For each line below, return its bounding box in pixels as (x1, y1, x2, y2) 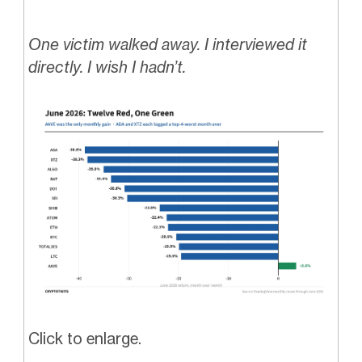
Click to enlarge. (27, 328, 141, 348)
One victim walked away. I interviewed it (27, 34, 307, 54)
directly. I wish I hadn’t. (27, 57, 186, 77)
